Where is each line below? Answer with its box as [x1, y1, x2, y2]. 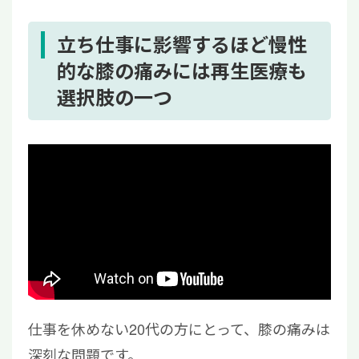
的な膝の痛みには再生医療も [57, 57, 307, 85]
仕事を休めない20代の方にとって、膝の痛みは [28, 318, 330, 340]
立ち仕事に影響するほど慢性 [57, 30, 307, 58]
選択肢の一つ [57, 83, 172, 111]
